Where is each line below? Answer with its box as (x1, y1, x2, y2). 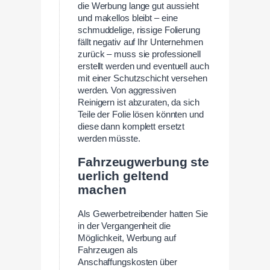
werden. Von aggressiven (78, 86, 176, 96)
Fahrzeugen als (78, 245, 138, 255)
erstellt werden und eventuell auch (78, 61, 209, 72)
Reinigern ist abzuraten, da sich (78, 98, 199, 108)
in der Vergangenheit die (78, 221, 171, 231)
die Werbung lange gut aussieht (78, 1, 199, 11)
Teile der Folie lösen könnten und (78, 110, 204, 120)
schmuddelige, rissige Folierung (78, 25, 200, 36)
